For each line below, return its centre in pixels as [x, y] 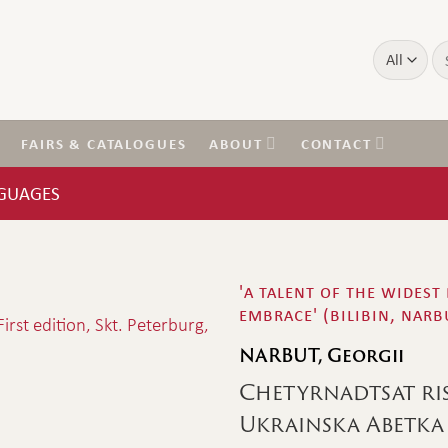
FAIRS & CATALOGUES [104, 143]
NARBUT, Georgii [321, 356]
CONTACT [336, 143]
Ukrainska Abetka [341, 424]
